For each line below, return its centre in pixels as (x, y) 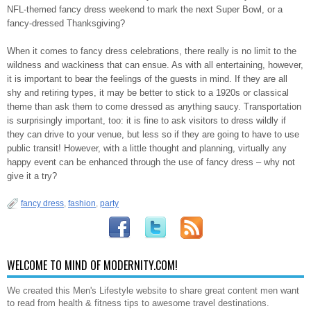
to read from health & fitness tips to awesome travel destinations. (138, 303)
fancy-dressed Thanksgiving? (66, 23)
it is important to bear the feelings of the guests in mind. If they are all (147, 78)
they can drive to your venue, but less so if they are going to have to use (153, 134)
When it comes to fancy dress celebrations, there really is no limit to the (152, 51)
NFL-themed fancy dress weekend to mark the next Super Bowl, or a (145, 9)
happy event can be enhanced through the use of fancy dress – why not (151, 162)
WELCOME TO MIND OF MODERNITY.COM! (92, 265)
